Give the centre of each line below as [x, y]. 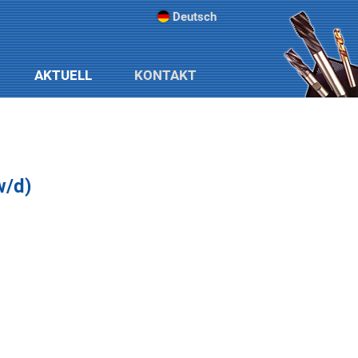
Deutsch [195, 17]
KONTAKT [165, 75]
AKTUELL [63, 75]
